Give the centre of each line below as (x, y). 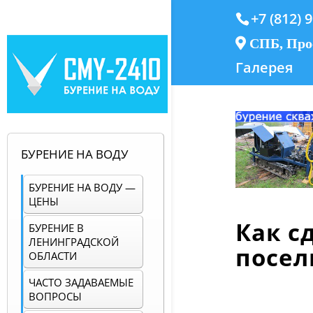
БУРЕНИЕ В (56, 228)
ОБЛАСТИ (53, 256)
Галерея (264, 67)
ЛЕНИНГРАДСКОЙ (74, 242)
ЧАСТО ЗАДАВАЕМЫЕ (81, 283)
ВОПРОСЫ (55, 297)
